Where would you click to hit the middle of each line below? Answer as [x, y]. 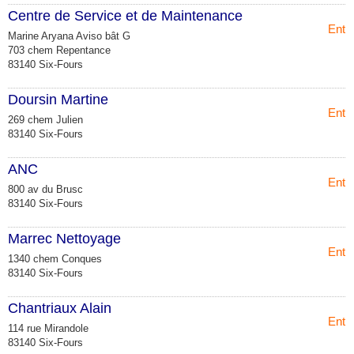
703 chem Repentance [59, 50]
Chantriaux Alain [60, 308]
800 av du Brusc [45, 189]
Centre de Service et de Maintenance [125, 15]
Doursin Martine [58, 99]
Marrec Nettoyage [64, 238]
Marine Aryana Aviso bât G [69, 36]
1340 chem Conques [55, 258]
